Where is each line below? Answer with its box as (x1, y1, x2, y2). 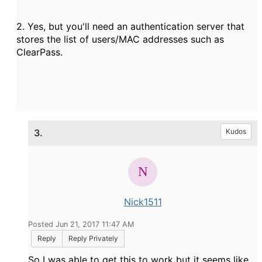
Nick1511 (123, 196, 162, 208)
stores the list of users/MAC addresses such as (16, 33, 224, 45)
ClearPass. (16, 46, 63, 58)
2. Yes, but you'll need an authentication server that (16, 20, 244, 32)
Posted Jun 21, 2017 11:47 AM (28, 220, 134, 229)
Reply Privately (68, 234, 118, 243)
